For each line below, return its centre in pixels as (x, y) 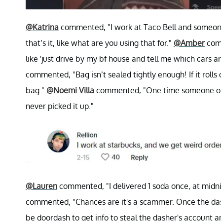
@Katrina (42, 27)
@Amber (189, 43)
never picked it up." (60, 106)
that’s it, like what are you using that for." (100, 43)
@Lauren (41, 186)
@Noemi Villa (69, 91)
